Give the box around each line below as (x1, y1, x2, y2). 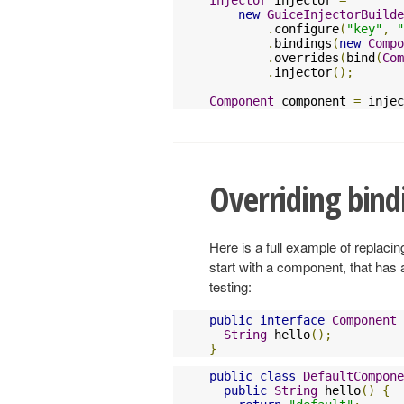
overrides (274, 50, 339, 65)
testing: (209, 277, 252, 297)
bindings (274, 35, 332, 50)
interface (260, 313, 325, 328)
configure (274, 21, 339, 36)
